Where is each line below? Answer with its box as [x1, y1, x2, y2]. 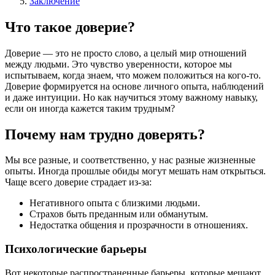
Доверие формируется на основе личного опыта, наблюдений [5, 80, 264, 91]
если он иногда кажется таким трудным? [5, 103, 175, 114]
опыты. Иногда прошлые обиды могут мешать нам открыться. [5, 166, 266, 177]
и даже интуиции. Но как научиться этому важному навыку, [5, 91, 258, 103]
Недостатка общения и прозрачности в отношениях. [29, 220, 248, 231]
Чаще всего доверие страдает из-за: [5, 177, 152, 188]
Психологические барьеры [5, 242, 147, 256]
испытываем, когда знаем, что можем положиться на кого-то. [5, 69, 261, 80]
